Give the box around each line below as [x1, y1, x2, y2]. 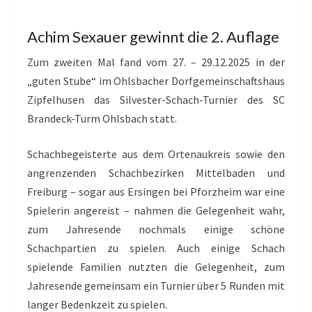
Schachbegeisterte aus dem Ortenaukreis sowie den [27, 147, 285, 161]
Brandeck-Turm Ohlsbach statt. [27, 111, 177, 125]
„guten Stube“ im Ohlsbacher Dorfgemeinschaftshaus [27, 74, 285, 88]
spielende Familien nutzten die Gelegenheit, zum [27, 260, 285, 274]
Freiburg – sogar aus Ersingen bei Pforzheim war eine [27, 185, 285, 198]
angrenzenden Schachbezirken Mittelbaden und [27, 166, 285, 180]
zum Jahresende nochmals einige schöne [27, 222, 285, 236]
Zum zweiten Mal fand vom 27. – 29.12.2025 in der [27, 55, 285, 69]
